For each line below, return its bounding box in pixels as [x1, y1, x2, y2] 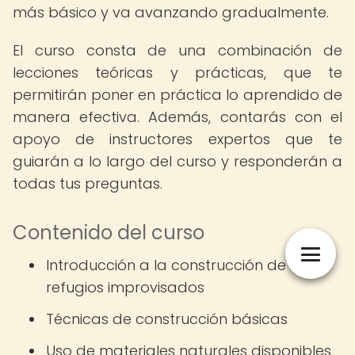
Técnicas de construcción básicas [46, 309, 288, 329]
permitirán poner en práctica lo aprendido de [13, 85, 342, 105]
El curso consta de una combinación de [13, 40, 342, 60]
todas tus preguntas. [13, 174, 162, 193]
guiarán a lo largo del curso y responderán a [13, 151, 342, 171]
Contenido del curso [13, 219, 204, 246]
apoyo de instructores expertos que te [13, 129, 342, 149]
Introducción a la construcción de [46, 255, 286, 275]
